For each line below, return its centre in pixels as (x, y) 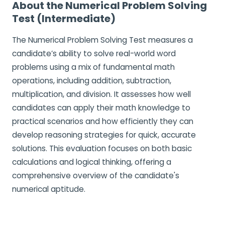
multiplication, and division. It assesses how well (101, 94)
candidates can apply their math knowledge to (101, 108)
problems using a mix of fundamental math (93, 67)
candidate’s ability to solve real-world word (94, 53)
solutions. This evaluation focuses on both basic (102, 148)
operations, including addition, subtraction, (92, 81)
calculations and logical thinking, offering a (92, 162)
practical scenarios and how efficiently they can (103, 121)
